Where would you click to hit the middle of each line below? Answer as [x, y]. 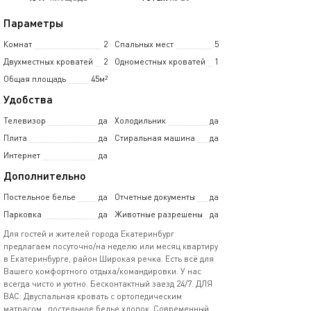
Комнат [18, 44]
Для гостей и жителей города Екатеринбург [89, 234]
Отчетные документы [155, 197]
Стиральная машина [155, 138]
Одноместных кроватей [160, 61]
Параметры [33, 23]
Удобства [28, 99]
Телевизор [25, 120]
